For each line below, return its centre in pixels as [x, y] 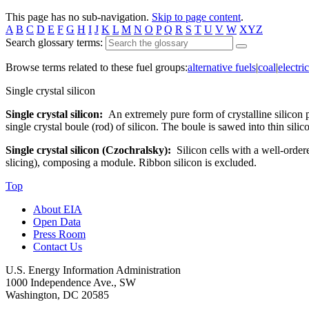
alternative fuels [222, 67]
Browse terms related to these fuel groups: [97, 67]
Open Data [57, 221]
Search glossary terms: [54, 42]
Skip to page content [196, 17]
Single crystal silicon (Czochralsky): [88, 150]
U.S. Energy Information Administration [93, 270]
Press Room [59, 234]
